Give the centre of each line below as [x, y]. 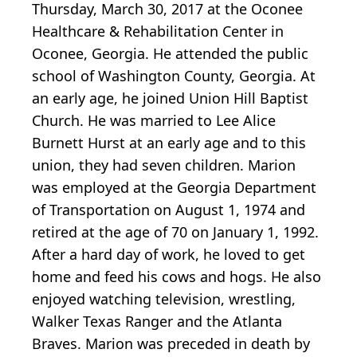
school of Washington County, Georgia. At [174, 76]
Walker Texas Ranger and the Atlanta [157, 322]
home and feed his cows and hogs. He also [177, 277]
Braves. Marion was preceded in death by [171, 344]
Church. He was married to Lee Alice [154, 121]
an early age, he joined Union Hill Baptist [170, 98]
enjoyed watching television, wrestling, [164, 299]
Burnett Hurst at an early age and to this [169, 143]
